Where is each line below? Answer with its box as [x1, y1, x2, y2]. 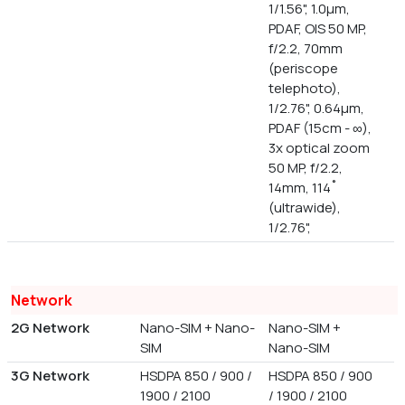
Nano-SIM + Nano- [139, 318, 255, 338]
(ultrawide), [268, 198, 342, 218]
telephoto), [268, 79, 342, 99]
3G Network [11, 366, 89, 386]
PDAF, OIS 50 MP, [268, 19, 368, 39]
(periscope [268, 59, 339, 79]
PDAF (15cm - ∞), [268, 118, 372, 138]
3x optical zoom [268, 138, 371, 158]
